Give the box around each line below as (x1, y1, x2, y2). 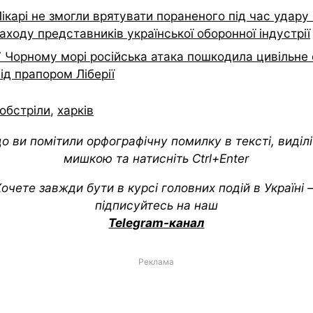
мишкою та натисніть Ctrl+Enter (64, 150, 249, 166)
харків (57, 102, 94, 117)
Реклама (138, 256, 175, 267)
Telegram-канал (108, 214, 205, 230)
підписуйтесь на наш (94, 197, 218, 212)
